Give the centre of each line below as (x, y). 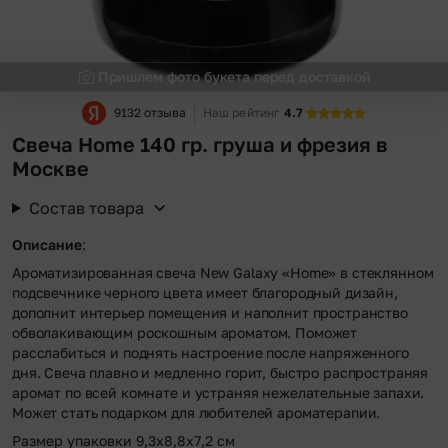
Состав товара (86, 208)
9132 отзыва (149, 113)
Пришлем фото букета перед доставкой (234, 77)
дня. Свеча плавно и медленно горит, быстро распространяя (220, 373)
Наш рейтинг (241, 113)
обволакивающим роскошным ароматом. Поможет (185, 333)
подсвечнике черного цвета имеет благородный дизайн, (205, 293)
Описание (47, 245)
